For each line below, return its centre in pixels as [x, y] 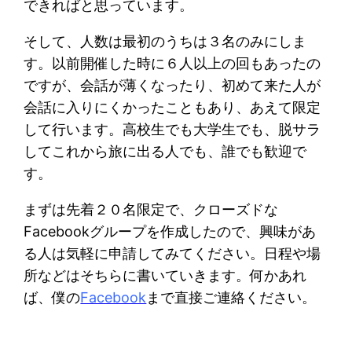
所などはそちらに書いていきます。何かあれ [165, 276]
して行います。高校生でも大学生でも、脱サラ [172, 130]
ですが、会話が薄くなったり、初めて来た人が [172, 86]
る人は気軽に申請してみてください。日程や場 [172, 254]
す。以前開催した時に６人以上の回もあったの [172, 64]
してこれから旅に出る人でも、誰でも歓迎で [165, 152]
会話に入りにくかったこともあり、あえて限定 [172, 108]
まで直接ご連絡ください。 [231, 298]
